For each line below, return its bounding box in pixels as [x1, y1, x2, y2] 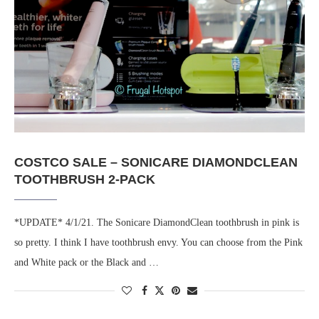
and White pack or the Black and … [14, 257, 159, 268]
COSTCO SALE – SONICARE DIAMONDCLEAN [14, 155, 298, 170]
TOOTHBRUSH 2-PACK [14, 172, 155, 187]
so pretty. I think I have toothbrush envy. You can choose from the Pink [14, 237, 303, 249]
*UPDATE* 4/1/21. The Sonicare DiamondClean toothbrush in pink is [14, 217, 299, 229]
